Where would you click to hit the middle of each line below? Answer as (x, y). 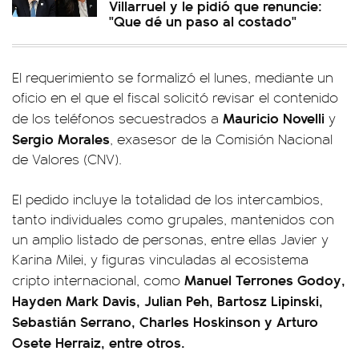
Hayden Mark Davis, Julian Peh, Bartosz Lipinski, (167, 301)
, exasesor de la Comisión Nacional (221, 139)
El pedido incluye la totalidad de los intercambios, (167, 199)
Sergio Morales (61, 139)
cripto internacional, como (98, 280)
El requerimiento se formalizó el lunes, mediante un (173, 77)
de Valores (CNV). (67, 159)
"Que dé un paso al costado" (203, 21)
